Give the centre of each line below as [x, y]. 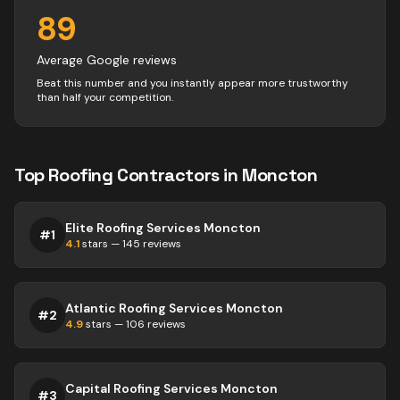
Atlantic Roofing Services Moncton [174, 308]
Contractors [168, 175]
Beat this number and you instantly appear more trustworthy [192, 83]
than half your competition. [105, 97]
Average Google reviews [107, 60]
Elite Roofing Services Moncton [163, 228]
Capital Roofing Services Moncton [171, 388]
